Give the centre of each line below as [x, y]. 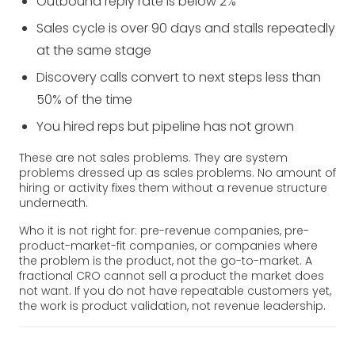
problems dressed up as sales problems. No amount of [177, 172]
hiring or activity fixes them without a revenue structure [173, 187]
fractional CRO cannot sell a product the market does [172, 275]
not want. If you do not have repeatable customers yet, [175, 290]
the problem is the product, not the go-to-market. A [166, 260]
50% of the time [85, 99]
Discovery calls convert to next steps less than [179, 77]
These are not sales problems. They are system [153, 157]
